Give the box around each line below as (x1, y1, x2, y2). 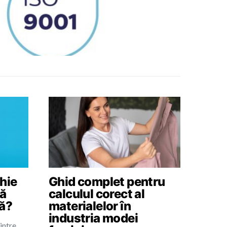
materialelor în (49, 199, 131, 213)
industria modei (49, 211, 138, 225)
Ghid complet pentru (49, 174, 165, 189)
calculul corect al (49, 186, 145, 201)
